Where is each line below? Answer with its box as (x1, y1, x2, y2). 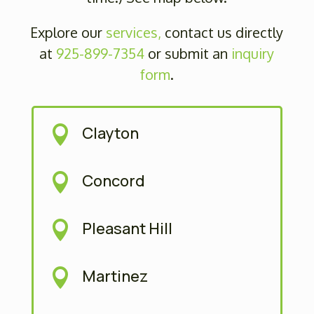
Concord (82, 170, 146, 192)
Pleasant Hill (82, 218, 173, 240)
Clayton (82, 123, 139, 144)
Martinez (82, 266, 149, 287)
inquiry (231, 43, 275, 62)
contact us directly (161, 22, 284, 41)
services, (106, 22, 162, 41)
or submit (144, 43, 210, 62)
